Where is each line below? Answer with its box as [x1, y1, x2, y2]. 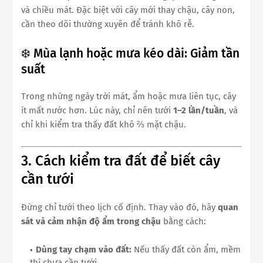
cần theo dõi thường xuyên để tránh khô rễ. [21, 19, 194, 30]
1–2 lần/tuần [173, 105, 224, 116]
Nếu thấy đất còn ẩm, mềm [131, 244, 241, 255]
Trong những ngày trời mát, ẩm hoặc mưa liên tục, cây [21, 91, 236, 102]
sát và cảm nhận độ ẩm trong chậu [21, 215, 161, 227]
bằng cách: [161, 215, 206, 227]
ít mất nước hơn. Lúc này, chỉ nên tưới [21, 105, 173, 116]
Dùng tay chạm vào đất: [36, 244, 131, 255]
